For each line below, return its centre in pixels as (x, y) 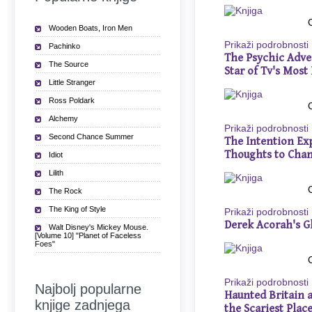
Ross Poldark (72, 100)
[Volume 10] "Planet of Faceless (88, 235)
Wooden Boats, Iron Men (91, 28)
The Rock (65, 191)
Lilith (56, 173)
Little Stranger (72, 82)
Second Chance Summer (91, 136)
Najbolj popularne (88, 289)
